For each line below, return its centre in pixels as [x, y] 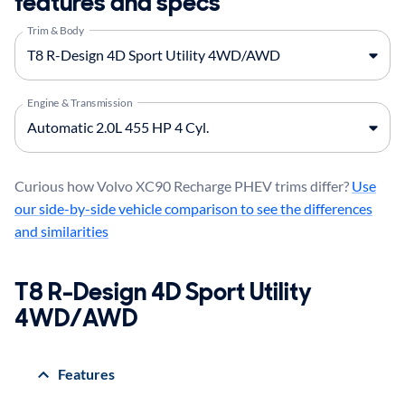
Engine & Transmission [80, 102]
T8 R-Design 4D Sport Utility [163, 291]
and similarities [61, 231]
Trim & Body [56, 29]
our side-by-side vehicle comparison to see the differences [193, 208]
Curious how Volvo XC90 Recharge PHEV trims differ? [183, 185]
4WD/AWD [76, 317]
